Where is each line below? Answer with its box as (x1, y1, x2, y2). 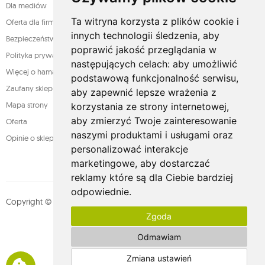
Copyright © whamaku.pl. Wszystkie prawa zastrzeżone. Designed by (6, 196, 259, 207)
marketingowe (70, 157, 135, 169)
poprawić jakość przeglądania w (70, 44, 216, 56)
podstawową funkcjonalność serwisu (70, 72, 236, 84)
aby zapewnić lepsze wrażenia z (70, 86, 216, 98)
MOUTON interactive (95, 212, 170, 222)
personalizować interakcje (70, 143, 188, 155)
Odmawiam (137, 232, 181, 242)
